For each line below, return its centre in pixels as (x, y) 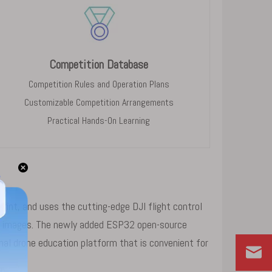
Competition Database (99, 64)
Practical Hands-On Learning (99, 121)
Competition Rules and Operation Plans (99, 84)
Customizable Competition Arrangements (99, 102)
